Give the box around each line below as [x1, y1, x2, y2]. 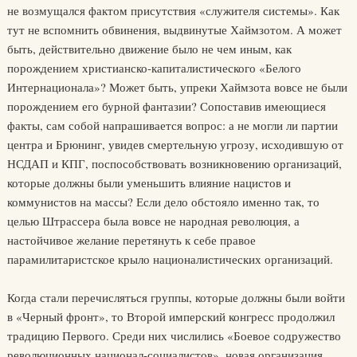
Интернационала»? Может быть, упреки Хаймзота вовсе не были [6, 79, 347, 95]
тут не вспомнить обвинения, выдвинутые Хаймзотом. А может [6, 22, 342, 37]
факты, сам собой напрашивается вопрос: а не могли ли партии [6, 117, 338, 133]
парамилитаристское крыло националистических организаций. [6, 251, 333, 267]
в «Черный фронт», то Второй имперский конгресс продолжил [6, 308, 335, 324]
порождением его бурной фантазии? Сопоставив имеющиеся [6, 98, 326, 114]
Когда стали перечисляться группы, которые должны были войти [6, 289, 345, 305]
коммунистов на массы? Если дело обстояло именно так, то [6, 194, 320, 210]
